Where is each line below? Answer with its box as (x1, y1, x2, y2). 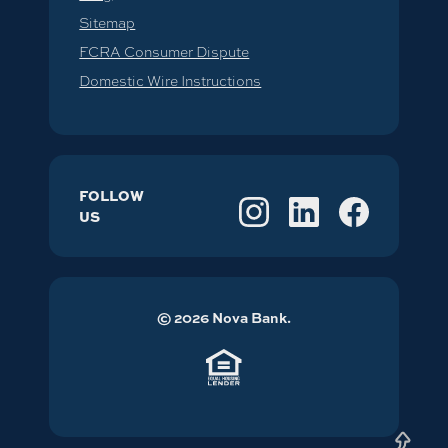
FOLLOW (79, 184, 145, 205)
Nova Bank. (208, 307, 291, 327)
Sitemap (79, 11, 136, 32)
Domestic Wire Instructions (79, 69, 262, 90)
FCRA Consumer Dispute (79, 40, 250, 61)
